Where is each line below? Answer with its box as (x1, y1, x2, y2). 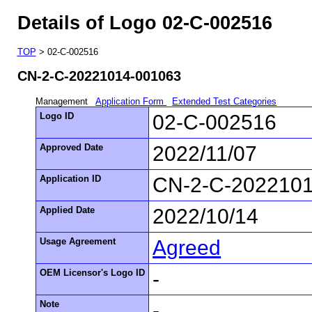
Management (36, 95, 91, 107)
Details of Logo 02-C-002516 (17, 12, 272, 33)
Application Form (95, 95, 167, 107)
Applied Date (40, 204, 95, 215)
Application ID (40, 173, 102, 184)
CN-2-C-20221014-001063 (17, 68, 181, 84)
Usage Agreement (40, 235, 116, 247)
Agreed (153, 235, 221, 259)
